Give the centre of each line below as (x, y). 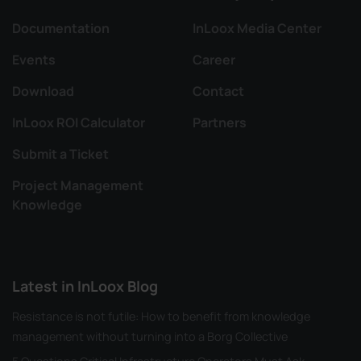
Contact (218, 91)
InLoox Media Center (257, 28)
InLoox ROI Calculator (79, 122)
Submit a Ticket (60, 154)
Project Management (78, 185)
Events (34, 59)
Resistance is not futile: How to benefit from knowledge (161, 316)
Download (43, 91)
